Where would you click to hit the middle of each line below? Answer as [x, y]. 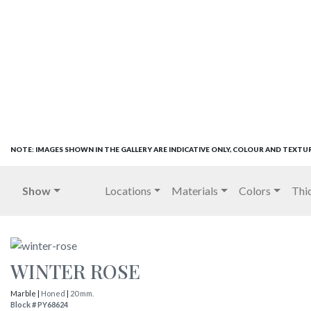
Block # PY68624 [39, 304]
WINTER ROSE [75, 271]
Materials [195, 190]
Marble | [26, 293]
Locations [128, 190]
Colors [255, 190]
